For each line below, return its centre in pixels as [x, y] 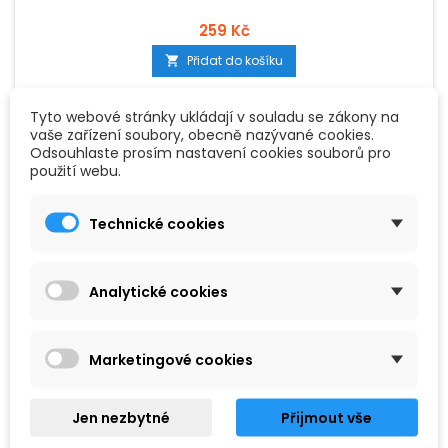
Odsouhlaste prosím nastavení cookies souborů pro [210, 152]
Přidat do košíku [235, 60]
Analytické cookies [158, 291]
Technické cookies [157, 223]
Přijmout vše [327, 417]
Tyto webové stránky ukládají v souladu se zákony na [214, 116]
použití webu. [75, 170]
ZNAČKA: [204, 435]
